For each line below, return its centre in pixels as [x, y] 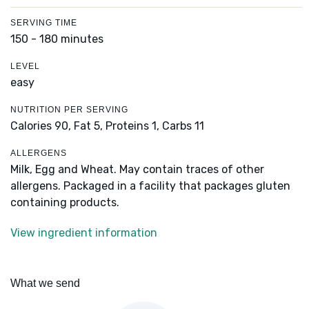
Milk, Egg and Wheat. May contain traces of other [137, 170]
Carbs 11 [183, 126]
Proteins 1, [132, 126]
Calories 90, [42, 126]
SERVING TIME [44, 23]
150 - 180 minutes [57, 39]
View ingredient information [84, 233]
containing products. [65, 203]
